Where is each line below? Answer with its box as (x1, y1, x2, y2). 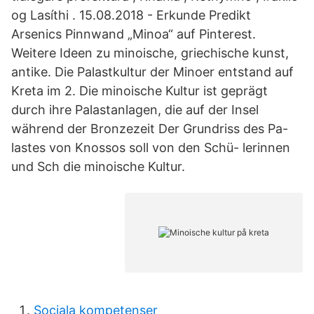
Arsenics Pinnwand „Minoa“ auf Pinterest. (11, 27, 256, 41)
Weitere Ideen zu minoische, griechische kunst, (11, 46, 289, 60)
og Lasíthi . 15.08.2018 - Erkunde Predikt (11, 8, 251, 22)
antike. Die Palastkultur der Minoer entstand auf (11, 64, 294, 79)
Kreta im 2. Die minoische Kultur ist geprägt (11, 83, 268, 98)
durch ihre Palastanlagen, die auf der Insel (11, 102, 259, 117)
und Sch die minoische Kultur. (11, 159, 185, 174)
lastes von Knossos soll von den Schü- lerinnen (11, 140, 290, 155)
